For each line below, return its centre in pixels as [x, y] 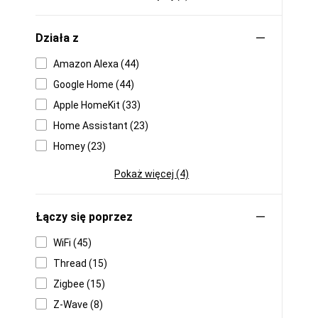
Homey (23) [79, 146]
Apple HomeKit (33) [97, 105]
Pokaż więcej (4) [152, 174]
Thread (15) [80, 263]
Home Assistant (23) [101, 126]
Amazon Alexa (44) [96, 64]
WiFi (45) [72, 243]
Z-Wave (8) [78, 305]
